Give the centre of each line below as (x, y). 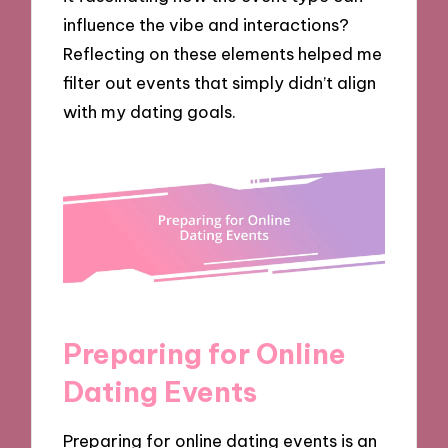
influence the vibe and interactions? (206, 24)
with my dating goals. (150, 111)
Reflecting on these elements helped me (223, 53)
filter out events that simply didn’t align (220, 82)
